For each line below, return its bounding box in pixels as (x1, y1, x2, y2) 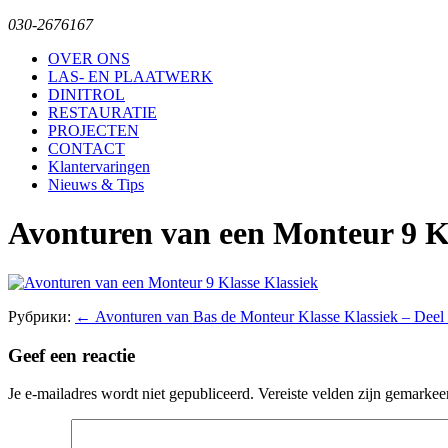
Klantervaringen (48, 158, 150, 175)
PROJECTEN (48, 122, 139, 139)
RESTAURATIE (48, 104, 157, 121)
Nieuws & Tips (48, 176, 144, 193)
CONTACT (48, 140, 125, 157)
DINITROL (48, 86, 125, 103)
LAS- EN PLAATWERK (48, 68, 213, 85)
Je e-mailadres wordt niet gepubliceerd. (8, 385, 254, 403)
